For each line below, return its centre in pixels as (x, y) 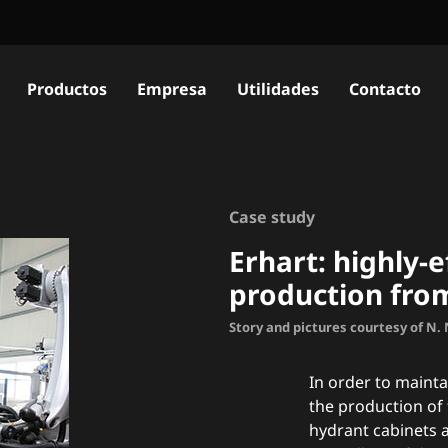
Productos (67, 89)
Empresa (172, 89)
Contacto (385, 89)
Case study (271, 217)
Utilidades (278, 89)
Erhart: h (289, 261)
